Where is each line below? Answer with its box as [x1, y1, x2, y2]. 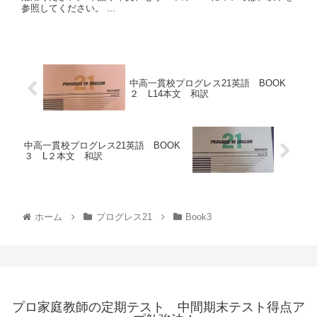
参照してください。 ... [21, 2, 115, 13]
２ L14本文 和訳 [129, 88, 209, 100]
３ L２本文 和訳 [24, 151, 103, 162]
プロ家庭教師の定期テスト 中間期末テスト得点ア [12, 300, 305, 315]
